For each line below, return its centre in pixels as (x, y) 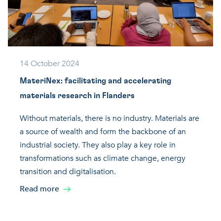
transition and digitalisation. (68, 172)
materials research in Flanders (77, 96)
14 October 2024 (50, 64)
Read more (39, 189)
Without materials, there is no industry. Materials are (110, 119)
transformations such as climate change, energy (103, 159)
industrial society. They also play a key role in (98, 145)
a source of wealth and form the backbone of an (103, 132)
